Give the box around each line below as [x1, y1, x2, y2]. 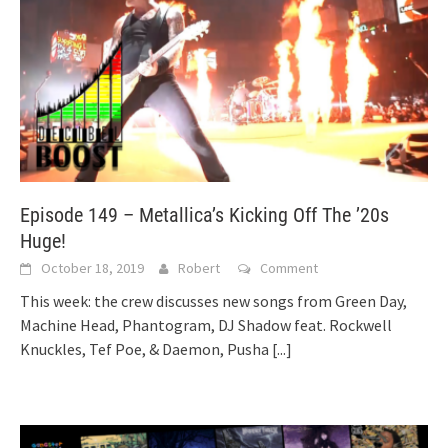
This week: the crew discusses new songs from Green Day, [20, 290, 407, 311]
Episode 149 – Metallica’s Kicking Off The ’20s [20, 202, 389, 227]
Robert [178, 258, 220, 277]
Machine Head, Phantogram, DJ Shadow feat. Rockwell [20, 314, 392, 335]
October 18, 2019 [41, 258, 144, 277]
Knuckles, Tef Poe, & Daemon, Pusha [20, 338, 272, 359]
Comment [260, 258, 318, 277]
